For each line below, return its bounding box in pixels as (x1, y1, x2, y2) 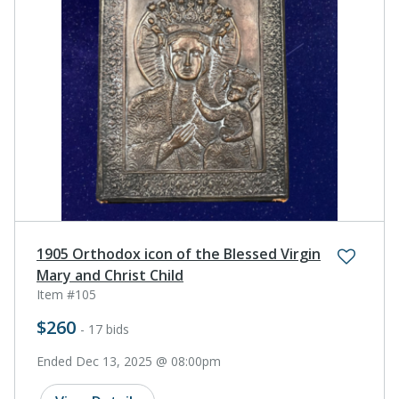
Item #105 (37, 285, 96, 303)
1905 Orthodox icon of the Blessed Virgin (37, 243, 321, 264)
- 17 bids (80, 320, 129, 338)
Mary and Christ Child (37, 265, 183, 285)
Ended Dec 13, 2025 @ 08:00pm (37, 352, 221, 370)
